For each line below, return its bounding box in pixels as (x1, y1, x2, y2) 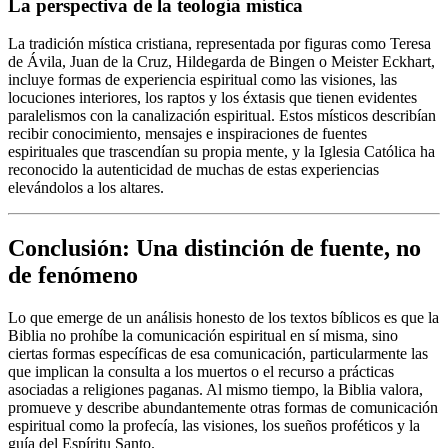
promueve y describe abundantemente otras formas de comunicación (8, 399, 438, 417)
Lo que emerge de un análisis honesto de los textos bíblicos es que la (8, 309, 439, 327)
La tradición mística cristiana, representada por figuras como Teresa (8, 35, 431, 53)
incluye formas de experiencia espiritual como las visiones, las (8, 71, 397, 89)
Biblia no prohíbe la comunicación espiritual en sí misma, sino (8, 327, 398, 345)
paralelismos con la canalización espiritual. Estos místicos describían (8, 107, 436, 125)
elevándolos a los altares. (8, 179, 164, 197)
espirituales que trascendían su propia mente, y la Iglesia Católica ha (8, 143, 435, 161)
